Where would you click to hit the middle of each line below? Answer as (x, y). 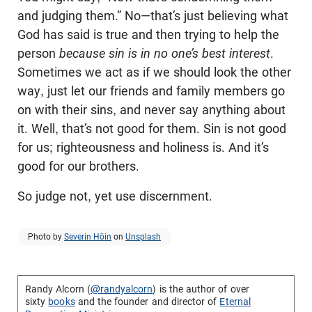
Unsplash (143, 236)
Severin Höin (88, 236)
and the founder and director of (147, 301)
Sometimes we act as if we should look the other (154, 72)
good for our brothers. (78, 166)
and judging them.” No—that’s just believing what (153, 15)
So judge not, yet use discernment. (115, 196)
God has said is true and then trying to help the (148, 34)
